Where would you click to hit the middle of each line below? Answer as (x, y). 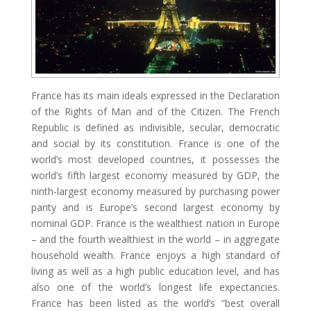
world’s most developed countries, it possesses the (155, 160)
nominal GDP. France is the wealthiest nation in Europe (155, 224)
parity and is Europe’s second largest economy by (155, 208)
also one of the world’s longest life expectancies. (155, 287)
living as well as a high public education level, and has (155, 271)
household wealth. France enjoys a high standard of (155, 255)
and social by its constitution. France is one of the (155, 144)
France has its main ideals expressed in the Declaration (155, 96)
